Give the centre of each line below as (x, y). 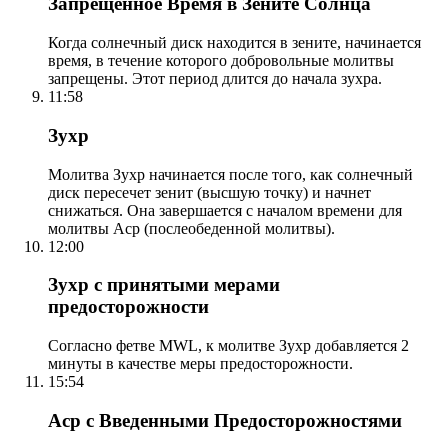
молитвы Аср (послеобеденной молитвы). (191, 228)
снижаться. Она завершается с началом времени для (225, 210)
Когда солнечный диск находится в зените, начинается (234, 43)
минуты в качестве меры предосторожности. (200, 364)
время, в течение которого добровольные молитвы (221, 61)
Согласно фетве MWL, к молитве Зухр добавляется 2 (228, 346)
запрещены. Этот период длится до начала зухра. (215, 79)
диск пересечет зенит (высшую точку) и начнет (209, 192)
